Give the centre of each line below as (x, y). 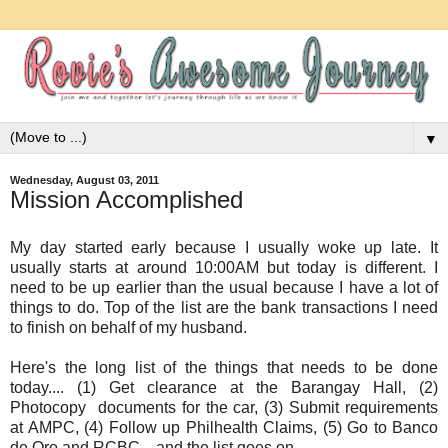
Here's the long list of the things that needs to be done (224, 367)
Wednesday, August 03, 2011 (84, 179)
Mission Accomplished (126, 199)
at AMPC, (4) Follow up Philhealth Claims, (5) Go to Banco (224, 427)
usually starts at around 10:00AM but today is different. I (224, 267)
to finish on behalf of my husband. (130, 327)
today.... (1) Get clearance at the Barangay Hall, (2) (224, 387)
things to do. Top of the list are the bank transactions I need (224, 307)
